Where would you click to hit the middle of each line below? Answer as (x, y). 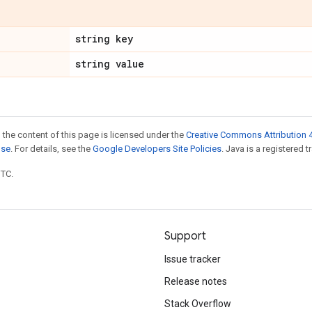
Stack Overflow (198, 304)
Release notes (196, 281)
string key (104, 39)
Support (185, 236)
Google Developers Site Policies (157, 149)
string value (110, 64)
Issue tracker (193, 259)
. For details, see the (52, 149)
